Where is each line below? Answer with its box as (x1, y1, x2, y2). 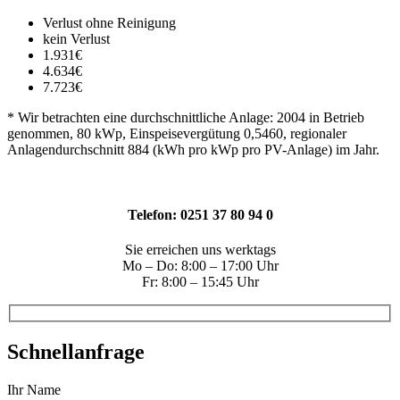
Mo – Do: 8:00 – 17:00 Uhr (121, 258, 279, 274)
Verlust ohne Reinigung (43, 14, 176, 30)
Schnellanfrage (7, 339, 145, 363)
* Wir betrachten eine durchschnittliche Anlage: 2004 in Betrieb (7, 109, 364, 125)
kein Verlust (43, 30, 110, 46)
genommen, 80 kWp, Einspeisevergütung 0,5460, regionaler (7, 125, 346, 141)
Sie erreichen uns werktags (124, 242, 276, 258)
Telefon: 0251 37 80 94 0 (127, 206, 273, 222)
